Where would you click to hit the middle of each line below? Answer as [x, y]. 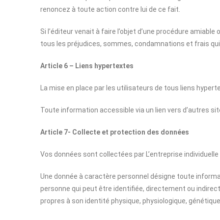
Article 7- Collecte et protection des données [115, 132]
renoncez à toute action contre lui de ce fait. [110, 9]
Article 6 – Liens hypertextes [87, 66]
